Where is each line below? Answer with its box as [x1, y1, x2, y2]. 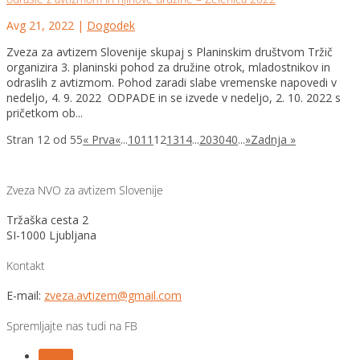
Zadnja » [251, 132, 296, 148]
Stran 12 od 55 [6, 132, 83, 148]
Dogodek [87, 18, 135, 34]
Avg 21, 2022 [6, 18, 74, 34]
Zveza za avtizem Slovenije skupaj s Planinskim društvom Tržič [6, 44, 333, 60]
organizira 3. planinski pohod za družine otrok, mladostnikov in [6, 59, 330, 76]
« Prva [83, 132, 115, 148]
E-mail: [6, 288, 44, 304]
